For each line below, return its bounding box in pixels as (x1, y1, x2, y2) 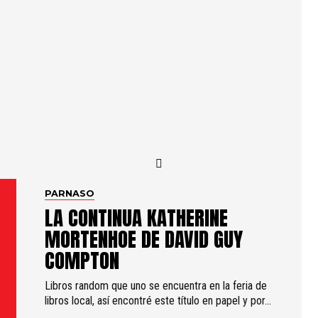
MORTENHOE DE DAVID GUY (45, 224, 243, 254)
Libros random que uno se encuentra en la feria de (45, 279, 268, 292)
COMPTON (45, 245, 120, 275)
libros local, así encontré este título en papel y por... (45, 294, 272, 307)
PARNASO (45, 188, 95, 199)
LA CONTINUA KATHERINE (45, 202, 229, 233)
